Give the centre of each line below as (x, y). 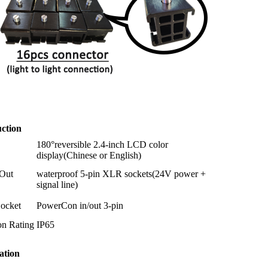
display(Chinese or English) (89, 156)
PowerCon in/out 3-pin (80, 206)
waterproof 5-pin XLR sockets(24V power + (121, 174)
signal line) (57, 185)
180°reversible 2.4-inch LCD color (102, 145)
